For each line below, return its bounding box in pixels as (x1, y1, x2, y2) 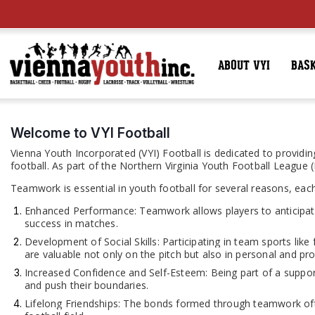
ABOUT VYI (218, 60, 270, 73)
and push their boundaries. (25, 278, 149, 292)
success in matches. (25, 217, 118, 230)
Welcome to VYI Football (11, 124, 170, 141)
